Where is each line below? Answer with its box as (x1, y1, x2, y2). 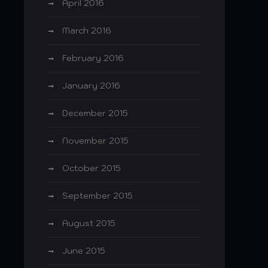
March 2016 (62, 25, 111, 36)
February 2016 (62, 53, 124, 63)
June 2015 (62, 245, 105, 256)
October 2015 (62, 163, 121, 173)
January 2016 (62, 80, 120, 91)
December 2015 (62, 108, 128, 118)
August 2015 (62, 218, 115, 229)
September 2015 (62, 190, 133, 201)
